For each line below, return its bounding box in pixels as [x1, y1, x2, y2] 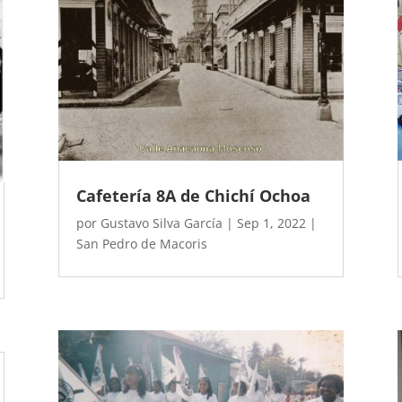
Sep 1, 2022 [236, 214, 306, 232]
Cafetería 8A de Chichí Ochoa [75, 185, 310, 207]
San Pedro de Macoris [75, 235, 207, 253]
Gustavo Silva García [100, 214, 223, 232]
